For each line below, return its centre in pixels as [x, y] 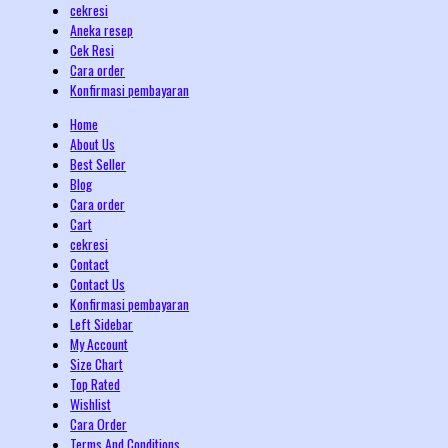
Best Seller [98, 163]
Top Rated [95, 383]
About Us [93, 143]
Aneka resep [102, 30]
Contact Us [98, 283]
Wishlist [91, 403]
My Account [99, 343]
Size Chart [97, 363]
